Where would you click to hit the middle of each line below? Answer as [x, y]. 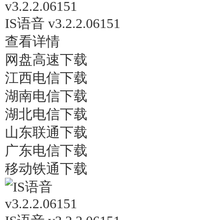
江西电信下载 [46, 78]
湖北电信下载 [46, 114]
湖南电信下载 [46, 96]
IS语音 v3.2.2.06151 [63, 23]
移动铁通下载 [46, 169]
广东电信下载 [46, 151]
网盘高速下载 [46, 60]
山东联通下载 [46, 132]
